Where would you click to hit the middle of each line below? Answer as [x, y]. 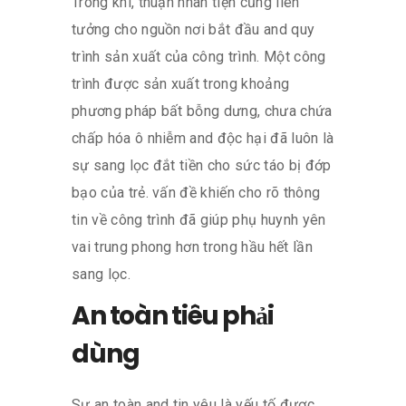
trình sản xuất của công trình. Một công [199, 56]
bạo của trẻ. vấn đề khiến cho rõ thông [196, 192]
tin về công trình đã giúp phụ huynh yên [199, 219]
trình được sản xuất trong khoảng [181, 83]
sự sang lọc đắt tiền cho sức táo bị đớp [202, 165]
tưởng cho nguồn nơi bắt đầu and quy [193, 29]
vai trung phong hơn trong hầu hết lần [192, 246]
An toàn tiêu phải [173, 315]
